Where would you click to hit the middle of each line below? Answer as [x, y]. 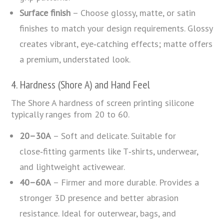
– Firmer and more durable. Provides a [125, 182]
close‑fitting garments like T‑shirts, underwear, [109, 151]
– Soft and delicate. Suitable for [114, 135]
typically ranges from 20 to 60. [70, 114]
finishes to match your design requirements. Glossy [116, 28]
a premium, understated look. [75, 59]
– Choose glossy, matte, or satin [133, 12]
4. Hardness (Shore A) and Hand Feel [81, 84]
